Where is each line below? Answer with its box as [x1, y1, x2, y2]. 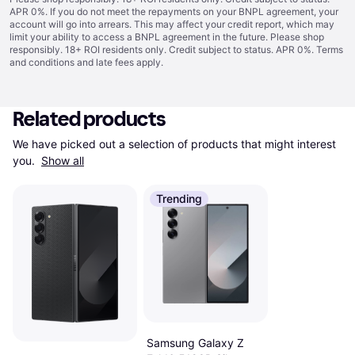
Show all [41, 154, 84, 167]
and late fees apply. [74, 56, 163, 68]
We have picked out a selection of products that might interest [13, 137, 336, 151]
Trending [155, 192, 202, 205]
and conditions [10, 56, 74, 68]
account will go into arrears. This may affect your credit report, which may [10, 18, 334, 30]
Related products [13, 107, 166, 132]
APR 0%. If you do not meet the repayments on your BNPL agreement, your [10, 6, 338, 17]
